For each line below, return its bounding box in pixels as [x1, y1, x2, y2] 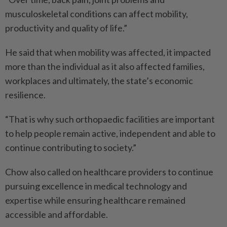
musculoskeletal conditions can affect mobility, [5, 8, 188, 20]
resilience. [5, 89, 46, 101]
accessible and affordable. [5, 209, 108, 220]
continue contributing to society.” [5, 142, 136, 154]
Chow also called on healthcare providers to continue [5, 166, 213, 178]
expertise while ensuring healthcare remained [5, 195, 185, 206]
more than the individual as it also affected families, [5, 61, 205, 72]
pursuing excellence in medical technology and [5, 180, 187, 192]
